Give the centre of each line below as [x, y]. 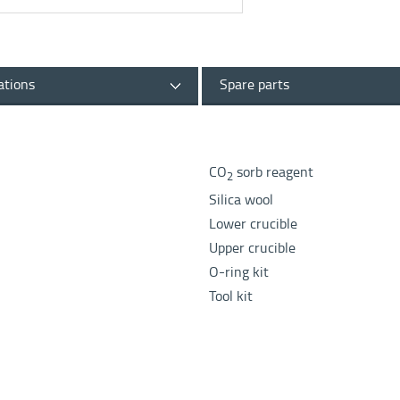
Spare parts [254, 84]
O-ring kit [239, 272]
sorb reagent [273, 172]
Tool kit [231, 296]
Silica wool [243, 200]
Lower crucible [253, 224]
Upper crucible [252, 248]
